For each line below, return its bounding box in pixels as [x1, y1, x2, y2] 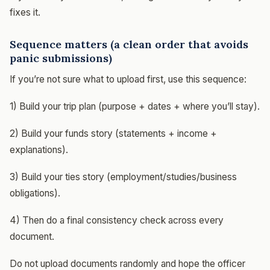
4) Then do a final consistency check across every [10, 214, 224, 226]
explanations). [10, 143, 68, 155]
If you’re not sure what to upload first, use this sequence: [10, 73, 246, 85]
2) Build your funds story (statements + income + [10, 127, 217, 139]
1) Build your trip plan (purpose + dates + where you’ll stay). [10, 100, 260, 112]
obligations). [10, 187, 60, 199]
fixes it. [10, 6, 40, 18]
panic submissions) [10, 51, 112, 65]
